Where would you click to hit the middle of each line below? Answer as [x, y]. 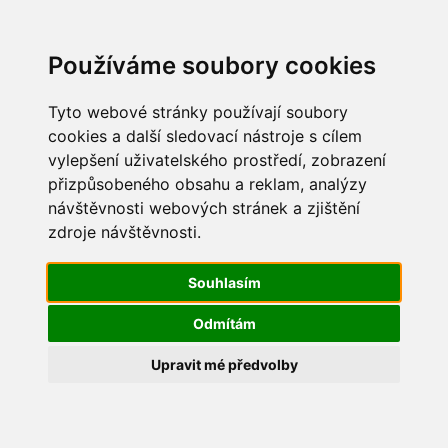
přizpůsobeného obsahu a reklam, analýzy [207, 184]
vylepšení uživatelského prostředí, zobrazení [217, 160]
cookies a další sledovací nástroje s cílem [205, 136]
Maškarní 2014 [89, 164]
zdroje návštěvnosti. [124, 232]
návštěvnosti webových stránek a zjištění [204, 208]
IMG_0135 [75, 212]
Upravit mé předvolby [224, 364]
